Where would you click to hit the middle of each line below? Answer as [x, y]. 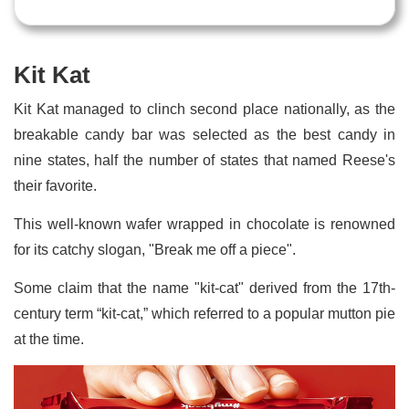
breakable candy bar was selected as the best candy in [204, 134]
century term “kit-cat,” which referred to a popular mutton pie [204, 313]
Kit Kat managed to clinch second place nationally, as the [204, 109]
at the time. [49, 339]
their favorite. [57, 185]
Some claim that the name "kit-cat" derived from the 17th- [204, 288]
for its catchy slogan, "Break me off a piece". [157, 249]
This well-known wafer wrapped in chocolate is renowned [204, 224]
